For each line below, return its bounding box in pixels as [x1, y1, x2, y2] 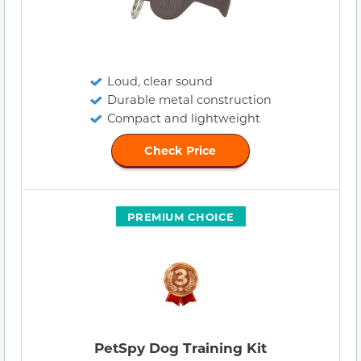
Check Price [144, 143, 217, 159]
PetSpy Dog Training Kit [94, 338, 267, 358]
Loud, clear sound [107, 73, 213, 89]
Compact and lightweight [107, 110, 260, 127]
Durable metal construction [107, 92, 272, 108]
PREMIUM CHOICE [127, 210, 234, 224]
